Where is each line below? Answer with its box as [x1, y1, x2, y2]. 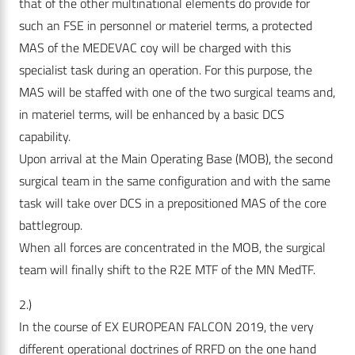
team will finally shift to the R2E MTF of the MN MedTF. [19, 260, 319, 280]
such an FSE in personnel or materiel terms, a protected [19, 16, 312, 36]
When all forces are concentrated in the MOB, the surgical [19, 238, 326, 258]
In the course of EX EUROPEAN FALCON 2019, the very [19, 317, 314, 337]
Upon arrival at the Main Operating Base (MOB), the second [19, 149, 333, 169]
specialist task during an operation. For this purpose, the [19, 60, 312, 80]
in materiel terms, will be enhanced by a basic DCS [19, 105, 284, 124]
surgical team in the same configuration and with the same [19, 171, 330, 191]
